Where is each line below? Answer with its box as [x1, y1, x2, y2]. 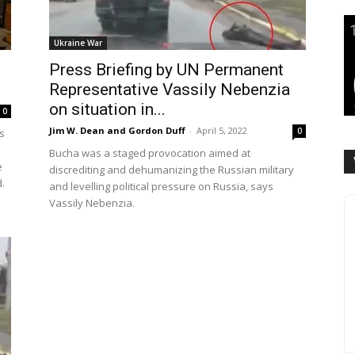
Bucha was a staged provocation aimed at [49, 146, 250, 160]
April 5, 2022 [197, 124, 247, 136]
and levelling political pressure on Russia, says [49, 179, 273, 193]
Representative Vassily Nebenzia [49, 80, 290, 99]
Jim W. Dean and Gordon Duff [49, 124, 185, 136]
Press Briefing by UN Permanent [49, 60, 284, 79]
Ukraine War [54, 37, 102, 48]
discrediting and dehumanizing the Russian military [49, 162, 294, 177]
